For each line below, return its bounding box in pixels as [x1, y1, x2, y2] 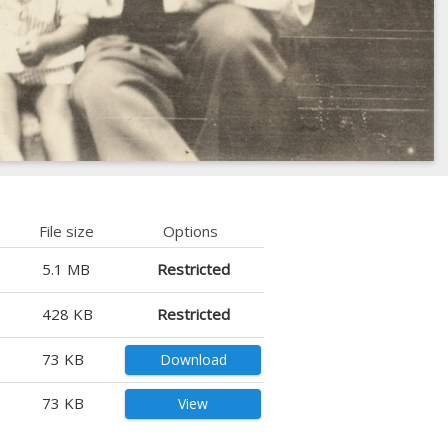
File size [39, 220, 94, 241]
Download [159, 349, 227, 369]
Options [163, 220, 218, 241]
